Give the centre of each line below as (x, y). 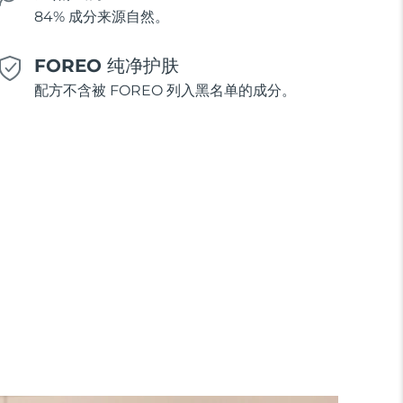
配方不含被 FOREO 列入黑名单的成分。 (165, 91)
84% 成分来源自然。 (101, 17)
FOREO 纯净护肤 (106, 66)
